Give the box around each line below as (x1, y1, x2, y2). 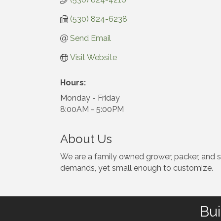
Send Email (70, 34, 111, 43)
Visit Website (70, 53, 117, 62)
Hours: (60, 78, 86, 87)
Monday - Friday (60, 93, 120, 103)
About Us (60, 132, 112, 146)
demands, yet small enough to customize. (60, 163, 213, 173)
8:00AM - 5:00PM (60, 105, 124, 114)
